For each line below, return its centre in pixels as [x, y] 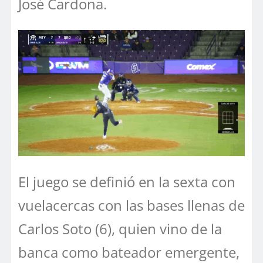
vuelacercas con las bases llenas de [131, 205]
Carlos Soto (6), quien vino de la [120, 228]
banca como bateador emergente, [129, 252]
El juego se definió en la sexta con [127, 181]
